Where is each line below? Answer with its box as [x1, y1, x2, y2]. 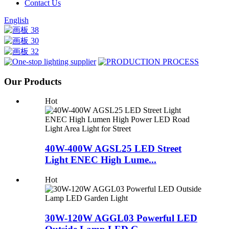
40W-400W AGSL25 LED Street [45, 143, 181, 154]
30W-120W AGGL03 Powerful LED [45, 212, 197, 223]
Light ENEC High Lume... [45, 154, 156, 166]
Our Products [4, 76, 61, 87]
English [4, 16, 29, 25]
